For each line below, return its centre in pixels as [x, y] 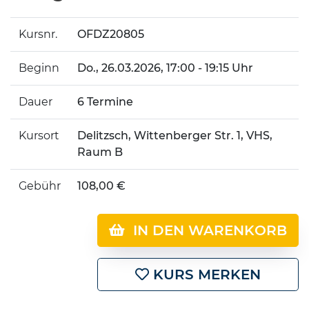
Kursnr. [38, 34]
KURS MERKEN [205, 275]
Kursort [39, 136]
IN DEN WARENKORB [206, 230]
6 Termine [105, 102]
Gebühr [40, 186]
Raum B [100, 152]
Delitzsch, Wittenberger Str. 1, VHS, [175, 136]
